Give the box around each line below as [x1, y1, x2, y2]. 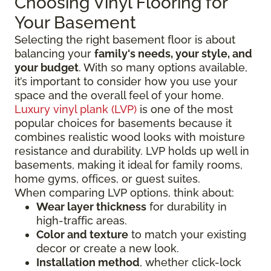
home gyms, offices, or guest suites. [15, 172, 200, 186]
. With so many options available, [79, 61, 247, 74]
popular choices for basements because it [15, 117, 232, 130]
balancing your [15, 47, 94, 60]
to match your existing [128, 228, 246, 241]
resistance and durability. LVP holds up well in [15, 145, 249, 158]
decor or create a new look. [36, 242, 179, 255]
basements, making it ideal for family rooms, [15, 158, 243, 172]
